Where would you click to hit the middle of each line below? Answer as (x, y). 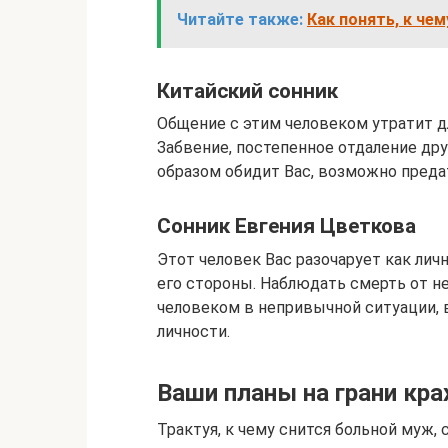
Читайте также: (240, 20)
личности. (193, 331)
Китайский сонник (247, 90)
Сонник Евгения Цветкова (286, 226)
